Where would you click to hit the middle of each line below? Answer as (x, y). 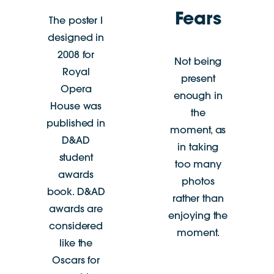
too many (198, 165)
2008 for (76, 56)
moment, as (198, 131)
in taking (198, 148)
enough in (198, 97)
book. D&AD (76, 193)
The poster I (76, 22)
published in (76, 124)
